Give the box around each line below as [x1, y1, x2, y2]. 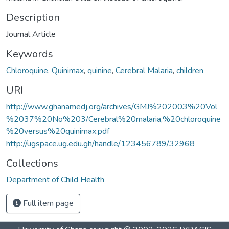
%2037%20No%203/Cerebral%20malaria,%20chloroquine [6, 113, 221, 125]
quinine [87, 64, 112, 76]
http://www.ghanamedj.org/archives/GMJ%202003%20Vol [6, 101, 217, 112]
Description [6, 10, 60, 25]
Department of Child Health [6, 174, 104, 186]
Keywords [6, 47, 53, 61]
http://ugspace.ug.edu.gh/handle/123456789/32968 [6, 138, 195, 149]
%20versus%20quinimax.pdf [6, 125, 109, 137]
